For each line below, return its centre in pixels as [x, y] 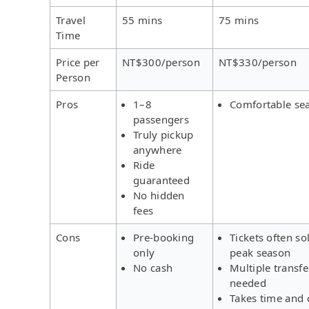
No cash [153, 267]
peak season [260, 252]
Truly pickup [163, 134]
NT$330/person [258, 62]
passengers [161, 119]
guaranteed [162, 180]
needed [248, 282]
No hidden [159, 195]
